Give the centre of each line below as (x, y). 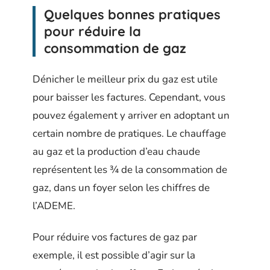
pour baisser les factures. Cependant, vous (129, 97)
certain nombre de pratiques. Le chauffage (129, 133)
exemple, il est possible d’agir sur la (114, 255)
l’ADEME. (54, 206)
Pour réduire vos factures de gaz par (115, 237)
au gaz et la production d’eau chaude (116, 151)
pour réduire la (93, 31)
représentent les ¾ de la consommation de (130, 169)
